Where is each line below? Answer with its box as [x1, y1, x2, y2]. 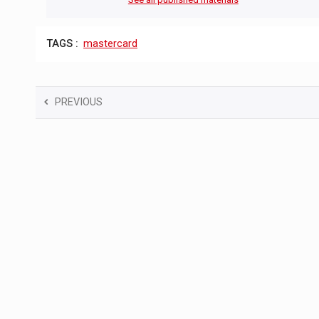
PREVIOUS [55, 95, 103, 108]
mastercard [83, 38, 137, 51]
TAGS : [46, 38, 78, 51]
